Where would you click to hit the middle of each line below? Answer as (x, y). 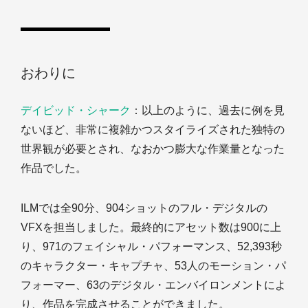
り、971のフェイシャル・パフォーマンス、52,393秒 (151, 246)
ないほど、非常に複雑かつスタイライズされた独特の (153, 129)
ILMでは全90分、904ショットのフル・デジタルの (144, 208)
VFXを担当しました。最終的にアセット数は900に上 (151, 227)
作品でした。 (54, 168)
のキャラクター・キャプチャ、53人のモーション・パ (153, 265)
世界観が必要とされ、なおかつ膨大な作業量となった (153, 148)
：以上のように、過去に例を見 (208, 110)
